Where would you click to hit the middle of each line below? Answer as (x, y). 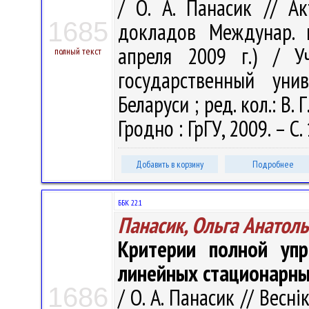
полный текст (78, 51)
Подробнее (273, 164)
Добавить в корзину (170, 164)
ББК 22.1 (130, 202)
